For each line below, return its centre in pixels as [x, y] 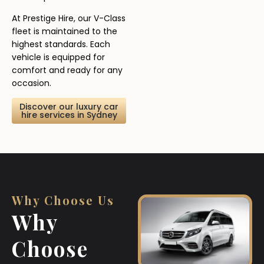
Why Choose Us [63, 200]
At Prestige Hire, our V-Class [69, 18]
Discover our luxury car [69, 107]
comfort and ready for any [67, 70]
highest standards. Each [61, 44]
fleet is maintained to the [65, 31]
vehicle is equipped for [58, 57]
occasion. [32, 83]
